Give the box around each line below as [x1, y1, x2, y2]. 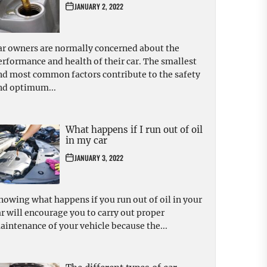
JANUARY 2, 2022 [74, 1, 123, 12]
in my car [66, 135, 107, 147]
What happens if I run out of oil [66, 124, 203, 136]
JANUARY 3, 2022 [74, 153, 123, 163]
